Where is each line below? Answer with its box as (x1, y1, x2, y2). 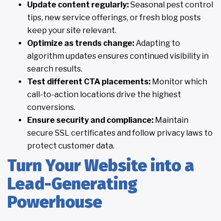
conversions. (27, 102, 75, 112)
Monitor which (150, 76, 207, 86)
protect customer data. (27, 141, 114, 150)
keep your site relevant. (27, 25, 116, 35)
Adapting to (134, 38, 180, 48)
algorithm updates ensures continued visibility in (27, 51, 209, 61)
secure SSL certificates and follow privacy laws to (27, 128, 213, 138)
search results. (27, 64, 82, 74)
